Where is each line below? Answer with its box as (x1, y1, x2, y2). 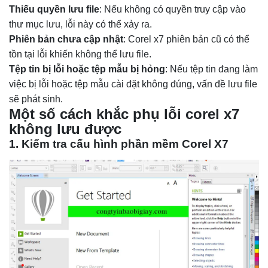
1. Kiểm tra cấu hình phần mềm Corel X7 (9, 137, 229, 150)
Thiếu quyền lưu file (9, 4, 99, 14)
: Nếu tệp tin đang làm (165, 63, 258, 74)
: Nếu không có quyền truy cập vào (99, 4, 246, 14)
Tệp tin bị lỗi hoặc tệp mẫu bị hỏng (9, 63, 165, 74)
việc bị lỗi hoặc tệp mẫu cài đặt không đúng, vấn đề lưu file (9, 78, 257, 89)
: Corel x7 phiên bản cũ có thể (123, 33, 249, 44)
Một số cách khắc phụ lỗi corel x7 (9, 105, 239, 122)
